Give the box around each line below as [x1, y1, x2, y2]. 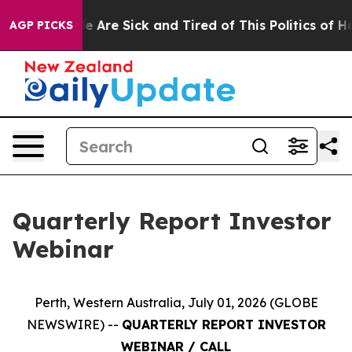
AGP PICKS [9, 18, 73, 32]
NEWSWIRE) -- [26, 317, 122, 332]
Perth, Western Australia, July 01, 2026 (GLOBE [34, 295, 318, 310]
